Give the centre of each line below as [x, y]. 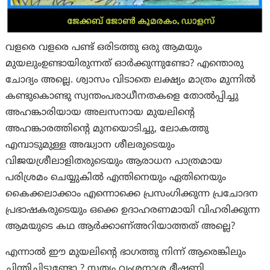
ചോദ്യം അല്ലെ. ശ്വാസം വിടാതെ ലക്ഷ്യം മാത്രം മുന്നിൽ [131, 80]
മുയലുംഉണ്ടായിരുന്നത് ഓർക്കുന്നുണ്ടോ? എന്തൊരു [125, 64]
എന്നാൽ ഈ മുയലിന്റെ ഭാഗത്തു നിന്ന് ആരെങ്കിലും [126, 253]
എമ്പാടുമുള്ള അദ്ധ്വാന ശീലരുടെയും [90, 146]
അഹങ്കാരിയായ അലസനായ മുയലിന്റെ [100, 113]
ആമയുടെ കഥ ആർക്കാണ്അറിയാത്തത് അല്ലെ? [121, 227]
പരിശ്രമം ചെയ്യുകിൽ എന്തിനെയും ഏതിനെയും [116, 178]
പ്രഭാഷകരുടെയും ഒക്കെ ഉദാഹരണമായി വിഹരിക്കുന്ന [133, 211]
